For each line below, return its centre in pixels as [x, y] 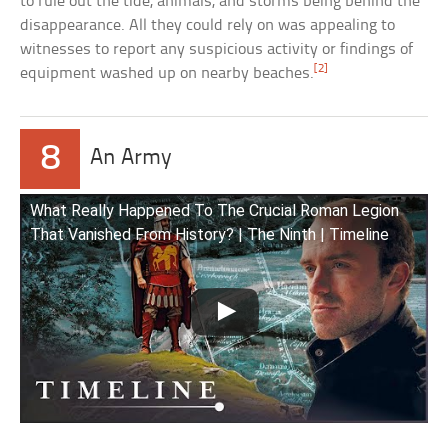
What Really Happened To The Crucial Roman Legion [215, 210]
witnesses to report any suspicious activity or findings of [217, 49]
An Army [131, 158]
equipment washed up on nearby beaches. [167, 73]
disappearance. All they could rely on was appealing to [208, 25]
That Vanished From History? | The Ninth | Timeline [210, 234]
